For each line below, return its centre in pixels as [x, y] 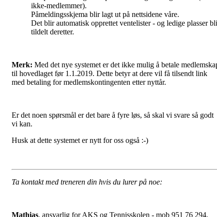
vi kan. [22, 124]
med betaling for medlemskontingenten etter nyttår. [89, 82]
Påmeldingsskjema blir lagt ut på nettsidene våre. [105, 15]
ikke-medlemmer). [59, 6]
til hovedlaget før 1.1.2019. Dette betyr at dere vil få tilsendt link [109, 74]
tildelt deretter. [53, 32]
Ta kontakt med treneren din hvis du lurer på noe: [87, 182]
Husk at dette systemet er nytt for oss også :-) [80, 140]
